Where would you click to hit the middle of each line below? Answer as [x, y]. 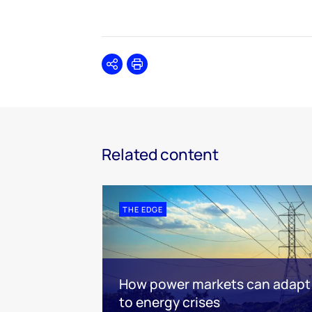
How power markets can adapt [215, 284]
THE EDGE [143, 209]
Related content [160, 154]
